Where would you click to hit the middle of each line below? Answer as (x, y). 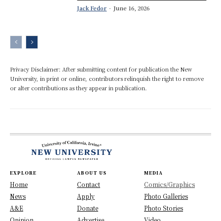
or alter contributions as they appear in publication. (78, 88)
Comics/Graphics (169, 184)
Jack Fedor (92, 8)
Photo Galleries (166, 196)
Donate (88, 208)
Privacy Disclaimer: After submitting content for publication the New (101, 69)
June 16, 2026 (132, 8)
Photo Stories (164, 208)
